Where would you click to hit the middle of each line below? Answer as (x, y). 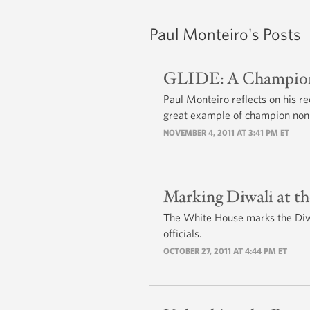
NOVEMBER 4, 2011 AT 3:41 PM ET (226, 132)
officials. (183, 233)
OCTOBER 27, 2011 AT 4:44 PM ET (225, 250)
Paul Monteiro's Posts (225, 34)
